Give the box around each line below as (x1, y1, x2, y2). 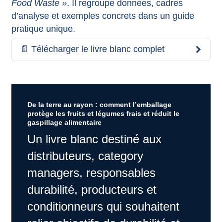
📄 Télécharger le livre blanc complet (19, 44, 165, 55)
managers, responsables (27, 166, 156, 179)
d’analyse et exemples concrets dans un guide (11, 11, 194, 21)
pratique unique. (11, 24, 75, 34)
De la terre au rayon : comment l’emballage (27, 100, 171, 109)
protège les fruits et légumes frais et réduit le (27, 109, 179, 117)
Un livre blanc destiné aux (27, 132, 162, 146)
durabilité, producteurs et (27, 182, 157, 196)
